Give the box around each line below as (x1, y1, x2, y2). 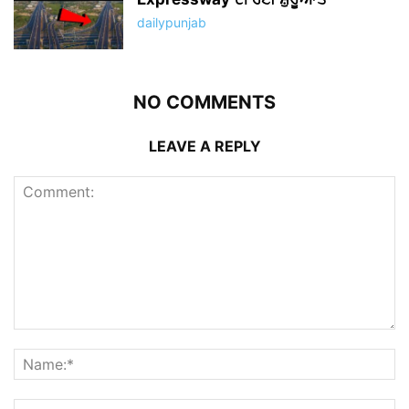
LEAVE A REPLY (148, 137, 261, 156)
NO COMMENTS (133, 91, 276, 114)
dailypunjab (137, 15, 206, 31)
